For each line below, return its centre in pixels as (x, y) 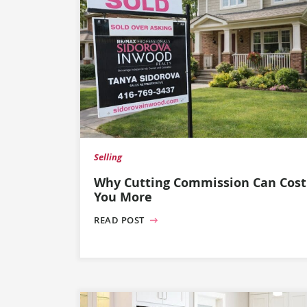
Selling (108, 157)
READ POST (121, 220)
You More (123, 197)
